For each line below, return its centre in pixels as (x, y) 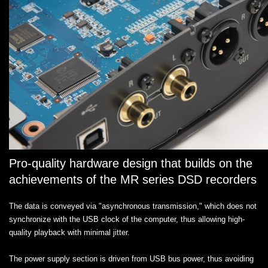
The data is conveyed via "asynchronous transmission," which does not (133, 206)
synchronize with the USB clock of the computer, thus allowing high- (127, 219)
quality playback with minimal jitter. (69, 232)
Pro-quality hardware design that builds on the (131, 163)
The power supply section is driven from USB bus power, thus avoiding (131, 258)
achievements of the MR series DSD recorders (133, 179)
